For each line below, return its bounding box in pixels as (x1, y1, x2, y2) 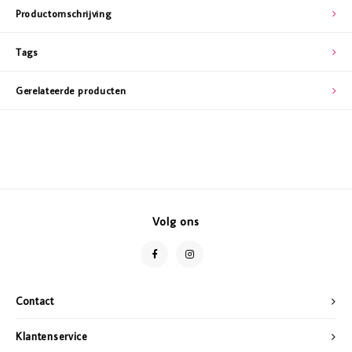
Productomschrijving (16, 7, 112, 20)
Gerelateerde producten (16, 84, 126, 97)
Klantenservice (16, 329, 88, 343)
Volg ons (152, 213, 200, 229)
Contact (16, 294, 54, 308)
